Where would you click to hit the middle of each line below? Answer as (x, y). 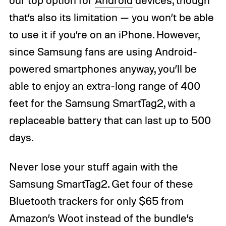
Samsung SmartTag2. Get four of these (101, 184)
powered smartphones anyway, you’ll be (103, 69)
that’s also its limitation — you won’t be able (111, 17)
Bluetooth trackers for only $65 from (96, 201)
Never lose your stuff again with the (93, 167)
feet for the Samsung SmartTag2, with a (102, 103)
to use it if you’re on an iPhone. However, (104, 35)
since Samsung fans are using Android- (103, 52)
